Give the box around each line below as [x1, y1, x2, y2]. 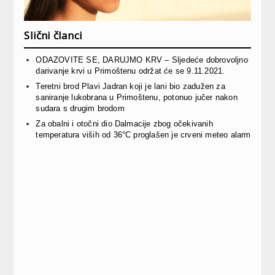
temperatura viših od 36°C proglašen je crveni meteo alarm [36, 130, 251, 139]
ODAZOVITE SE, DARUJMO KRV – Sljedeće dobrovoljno [36, 55, 248, 64]
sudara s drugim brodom [36, 103, 125, 113]
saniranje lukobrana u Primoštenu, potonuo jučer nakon [36, 92, 238, 102]
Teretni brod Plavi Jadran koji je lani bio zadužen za [36, 81, 225, 91]
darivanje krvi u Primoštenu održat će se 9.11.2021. [36, 66, 225, 76]
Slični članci [24, 28, 82, 42]
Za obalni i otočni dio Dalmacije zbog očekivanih [36, 118, 213, 128]
